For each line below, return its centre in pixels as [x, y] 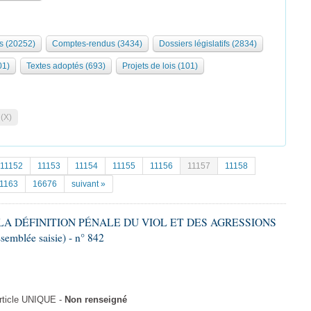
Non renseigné [96, 300]
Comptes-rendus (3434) [97, 44]
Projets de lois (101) [160, 66]
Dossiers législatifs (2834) [208, 44]
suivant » [89, 184]
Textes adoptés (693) [66, 66]
